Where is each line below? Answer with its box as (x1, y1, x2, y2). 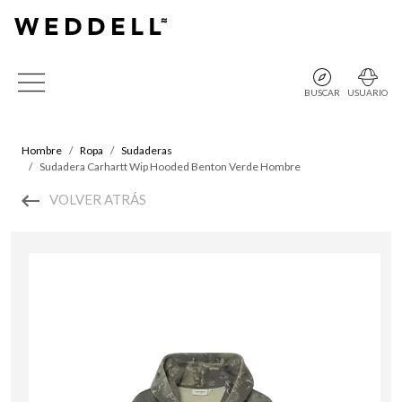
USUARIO (347, 87, 388, 98)
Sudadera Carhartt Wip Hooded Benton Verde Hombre (39, 160, 301, 173)
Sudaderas (121, 144, 172, 157)
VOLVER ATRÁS (49, 191, 146, 207)
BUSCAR (304, 87, 340, 98)
